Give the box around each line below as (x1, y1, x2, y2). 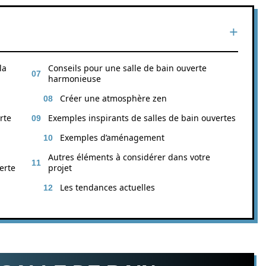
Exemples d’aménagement (60, 132, 164, 143)
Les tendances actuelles (60, 182, 155, 193)
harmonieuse (48, 73, 101, 84)
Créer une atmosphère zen (60, 93, 167, 104)
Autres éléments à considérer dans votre (48, 151, 210, 163)
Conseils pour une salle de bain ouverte (48, 62, 207, 74)
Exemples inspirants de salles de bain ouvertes (48, 112, 236, 123)
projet (48, 162, 72, 173)
